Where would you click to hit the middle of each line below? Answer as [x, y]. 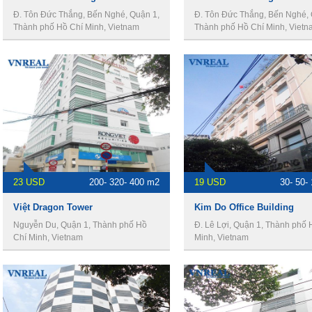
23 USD [29, 182]
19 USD [210, 182]
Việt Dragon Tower [53, 207]
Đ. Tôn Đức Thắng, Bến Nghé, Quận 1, [86, 15]
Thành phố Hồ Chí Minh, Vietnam [76, 27]
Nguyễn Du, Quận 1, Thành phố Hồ [80, 225]
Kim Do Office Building [244, 207]
